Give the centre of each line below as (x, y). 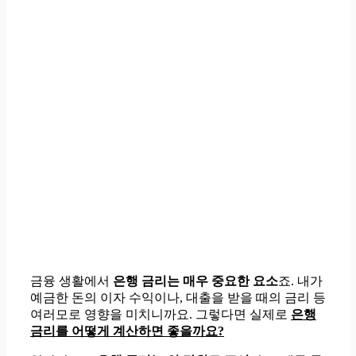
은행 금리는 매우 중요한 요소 (195, 281)
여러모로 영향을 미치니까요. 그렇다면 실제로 (161, 314)
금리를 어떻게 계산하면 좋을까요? (127, 331)
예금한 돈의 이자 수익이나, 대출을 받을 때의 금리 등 (178, 297)
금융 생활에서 (72, 281)
